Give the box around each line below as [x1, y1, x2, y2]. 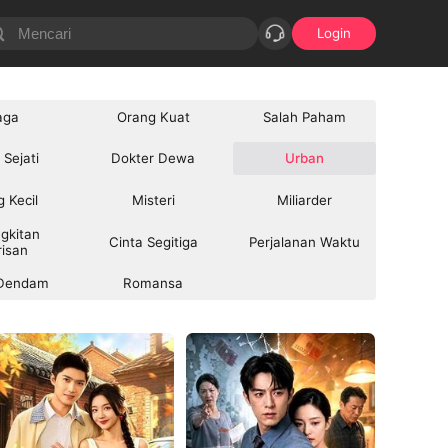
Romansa [123, 275, 184, 292]
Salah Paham [262, 108, 346, 125]
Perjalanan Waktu [248, 233, 360, 250]
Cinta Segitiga [108, 233, 198, 250]
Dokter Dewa [111, 150, 196, 167]
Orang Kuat [116, 108, 190, 125]
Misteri [131, 191, 175, 208]
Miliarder [276, 191, 332, 208]
